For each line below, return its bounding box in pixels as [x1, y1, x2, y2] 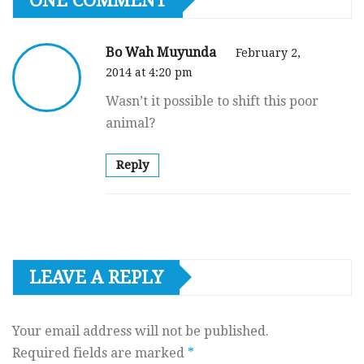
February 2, [236, 45, 301, 59]
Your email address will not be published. [12, 323, 269, 339]
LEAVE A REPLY [29, 266, 163, 288]
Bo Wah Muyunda [106, 44, 219, 60]
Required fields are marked [12, 344, 188, 361]
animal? [106, 115, 155, 131]
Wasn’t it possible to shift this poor [106, 93, 318, 109]
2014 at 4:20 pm [106, 65, 193, 79]
